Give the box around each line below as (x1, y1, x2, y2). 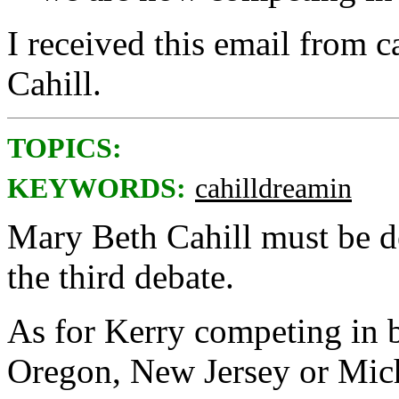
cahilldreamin (195, 173, 352, 204)
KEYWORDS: (7, 173, 186, 204)
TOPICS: (7, 133, 122, 164)
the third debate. (7, 257, 234, 296)
